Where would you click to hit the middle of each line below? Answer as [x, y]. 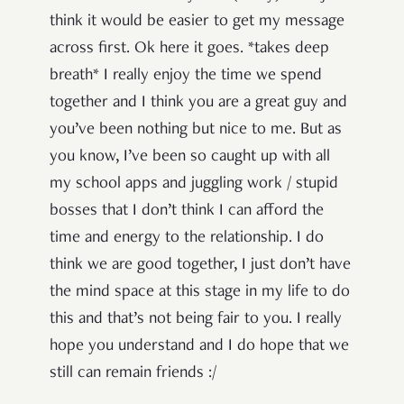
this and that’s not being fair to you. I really [196, 320]
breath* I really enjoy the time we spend [186, 76]
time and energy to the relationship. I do [187, 239]
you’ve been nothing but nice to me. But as [196, 130]
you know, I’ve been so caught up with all [190, 157]
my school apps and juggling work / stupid [194, 184]
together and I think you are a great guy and [198, 103]
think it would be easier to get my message [197, 22]
